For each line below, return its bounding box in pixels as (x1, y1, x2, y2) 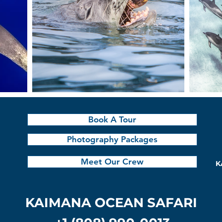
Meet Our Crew (81, 157, 144, 166)
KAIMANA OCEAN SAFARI (25, 195, 197, 211)
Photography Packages (67, 134, 158, 144)
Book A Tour (88, 114, 136, 124)
